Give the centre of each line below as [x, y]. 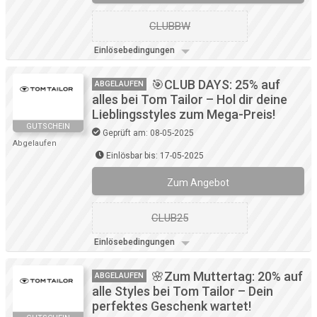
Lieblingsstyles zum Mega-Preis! [184, 115]
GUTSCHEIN [48, 127]
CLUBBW [170, 27]
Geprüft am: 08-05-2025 [148, 133]
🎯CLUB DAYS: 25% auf [216, 85]
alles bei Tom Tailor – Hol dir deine [190, 100]
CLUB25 [170, 218]
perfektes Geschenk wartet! [172, 306]
